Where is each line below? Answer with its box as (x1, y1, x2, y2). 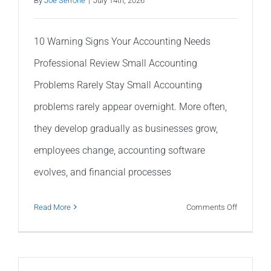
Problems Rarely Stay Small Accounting (34, 79, 202, 91)
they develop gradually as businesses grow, (34, 122, 218, 134)
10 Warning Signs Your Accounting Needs (34, 35, 211, 47)
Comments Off (186, 202, 237, 212)
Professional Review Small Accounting (34, 57, 197, 69)
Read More (34, 202, 71, 212)
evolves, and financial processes (34, 166, 171, 178)
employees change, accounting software (34, 144, 205, 156)
